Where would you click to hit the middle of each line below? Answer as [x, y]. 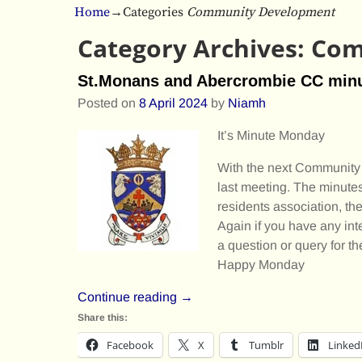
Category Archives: [194, 48]
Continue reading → [135, 297]
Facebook [130, 345]
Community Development [261, 12]
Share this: [103, 317]
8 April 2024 [173, 103]
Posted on [108, 103]
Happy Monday [261, 264]
